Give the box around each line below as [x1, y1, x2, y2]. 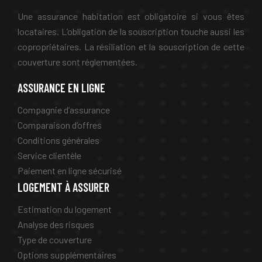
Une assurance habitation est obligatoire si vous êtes [18, 11, 244, 22]
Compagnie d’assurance [18, 104, 110, 116]
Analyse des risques [18, 219, 94, 230]
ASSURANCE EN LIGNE [18, 81, 105, 95]
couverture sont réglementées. [18, 56, 137, 68]
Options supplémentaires [18, 249, 116, 261]
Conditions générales [18, 135, 99, 146]
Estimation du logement [18, 204, 112, 215]
